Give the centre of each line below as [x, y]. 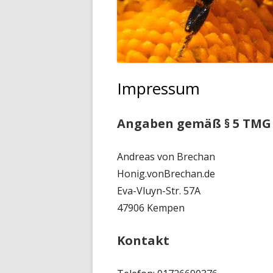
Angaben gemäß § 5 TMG [194, 123]
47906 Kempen [151, 208]
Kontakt [143, 240]
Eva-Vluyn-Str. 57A [159, 191]
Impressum [158, 88]
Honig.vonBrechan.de [166, 174]
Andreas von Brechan [166, 157]
